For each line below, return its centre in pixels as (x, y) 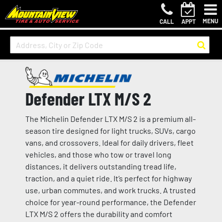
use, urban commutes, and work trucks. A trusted (110, 190)
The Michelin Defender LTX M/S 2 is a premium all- (110, 119)
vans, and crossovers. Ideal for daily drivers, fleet (109, 143)
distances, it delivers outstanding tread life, (101, 166)
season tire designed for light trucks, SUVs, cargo (110, 131)
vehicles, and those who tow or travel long (98, 155)
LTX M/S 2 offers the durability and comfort (99, 214)
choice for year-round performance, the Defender (111, 202)
